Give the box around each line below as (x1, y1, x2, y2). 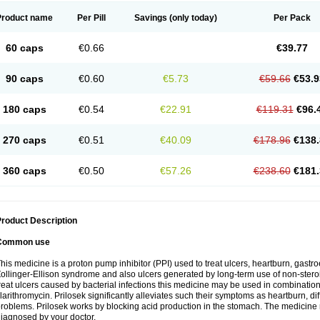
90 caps (5, 73, 44, 84)
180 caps (2, 104, 46, 115)
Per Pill (77, 13, 106, 23)
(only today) (167, 13, 217, 23)
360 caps (2, 165, 46, 176)
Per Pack (273, 13, 311, 23)
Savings (134, 13, 167, 23)
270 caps (2, 134, 46, 146)
